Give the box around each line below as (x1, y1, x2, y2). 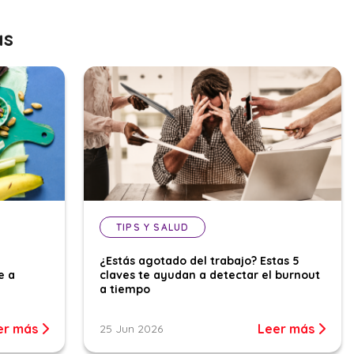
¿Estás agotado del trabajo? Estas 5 (100, 254, 299, 269)
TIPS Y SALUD (116, 221, 190, 234)
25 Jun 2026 (100, 322, 163, 337)
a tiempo (100, 282, 153, 297)
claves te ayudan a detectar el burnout (100, 268, 320, 283)
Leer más (258, 321, 318, 337)
